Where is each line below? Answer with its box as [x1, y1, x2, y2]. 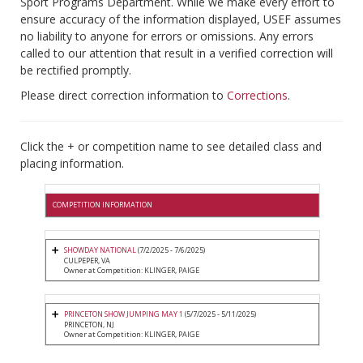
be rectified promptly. [20, 62, 131, 79]
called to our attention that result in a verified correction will [20, 45, 333, 62]
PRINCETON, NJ [64, 319, 114, 331]
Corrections [227, 88, 288, 104]
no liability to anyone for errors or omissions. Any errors [20, 28, 314, 45]
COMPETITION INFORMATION [53, 199, 152, 211]
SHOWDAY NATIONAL [64, 245, 136, 256]
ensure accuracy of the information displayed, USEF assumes [20, 11, 341, 28]
